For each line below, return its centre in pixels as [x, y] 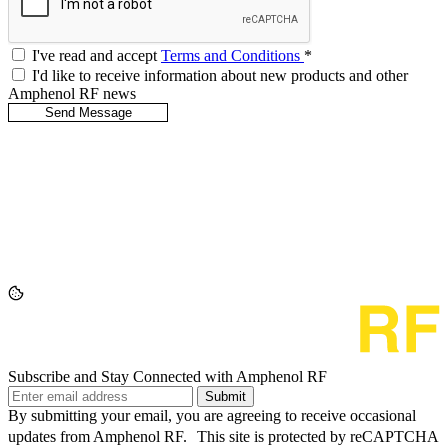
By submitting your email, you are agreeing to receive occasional [212, 416]
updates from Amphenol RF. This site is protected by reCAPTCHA [223, 437]
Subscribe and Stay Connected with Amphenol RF [167, 377]
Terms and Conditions [232, 56]
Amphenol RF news [72, 94]
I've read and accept [96, 56]
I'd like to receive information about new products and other [220, 76]
